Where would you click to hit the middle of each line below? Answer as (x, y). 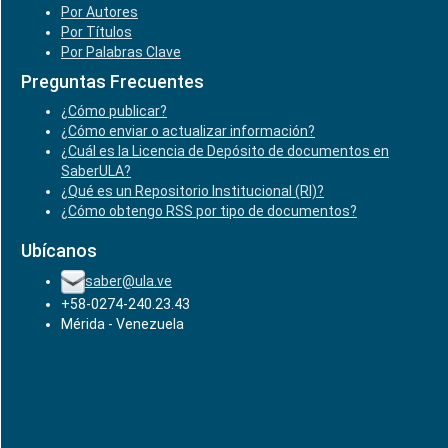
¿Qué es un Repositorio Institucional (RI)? (192, 191)
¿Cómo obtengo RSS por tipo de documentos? (209, 211)
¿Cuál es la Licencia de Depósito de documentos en (225, 151)
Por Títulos (96, 32)
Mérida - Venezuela (122, 324)
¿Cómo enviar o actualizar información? (188, 131)
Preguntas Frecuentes (112, 81)
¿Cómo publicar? (114, 111)
